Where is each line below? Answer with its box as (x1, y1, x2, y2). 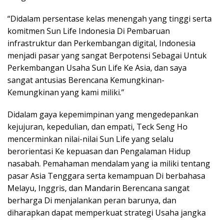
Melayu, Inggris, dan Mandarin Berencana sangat (7, 183, 190, 193)
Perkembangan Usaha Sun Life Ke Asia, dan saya (7, 62, 187, 73)
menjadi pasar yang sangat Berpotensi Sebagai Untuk (7, 50, 207, 61)
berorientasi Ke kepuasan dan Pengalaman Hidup (7, 146, 191, 157)
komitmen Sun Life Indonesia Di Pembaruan (7, 26, 170, 36)
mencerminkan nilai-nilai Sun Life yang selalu (7, 134, 173, 144)
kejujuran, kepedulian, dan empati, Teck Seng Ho (7, 121, 188, 132)
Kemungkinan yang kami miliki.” (7, 87, 124, 98)
